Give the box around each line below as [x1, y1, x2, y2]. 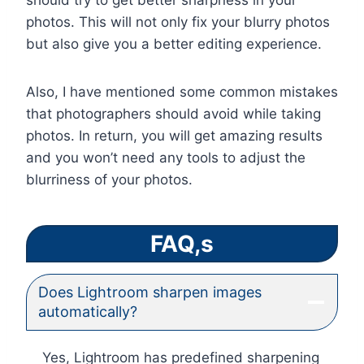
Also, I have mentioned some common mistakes [26, 84, 338, 101]
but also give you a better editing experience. [26, 36, 322, 53]
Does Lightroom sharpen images [38, 284, 262, 301]
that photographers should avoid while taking [26, 106, 321, 123]
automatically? [38, 303, 137, 321]
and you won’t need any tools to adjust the [26, 149, 305, 167]
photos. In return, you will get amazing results [26, 128, 323, 145]
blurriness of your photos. [26, 171, 193, 188]
